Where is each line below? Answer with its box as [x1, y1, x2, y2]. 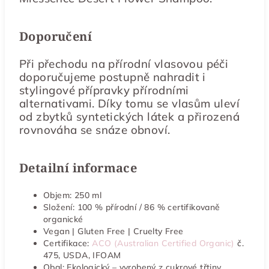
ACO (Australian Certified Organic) [92, 238, 235, 249]
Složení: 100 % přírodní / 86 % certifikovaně [43, 202, 220, 213]
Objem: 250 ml [43, 190, 102, 201]
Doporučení [19, 28, 92, 44]
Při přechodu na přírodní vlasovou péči [19, 56, 229, 71]
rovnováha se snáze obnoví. [19, 122, 171, 137]
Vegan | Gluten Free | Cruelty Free [43, 226, 184, 237]
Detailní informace [19, 160, 138, 176]
